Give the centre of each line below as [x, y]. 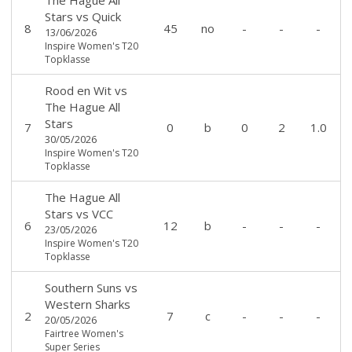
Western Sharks [87, 304]
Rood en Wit [78, 90]
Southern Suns [83, 287]
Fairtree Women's [84, 333]
